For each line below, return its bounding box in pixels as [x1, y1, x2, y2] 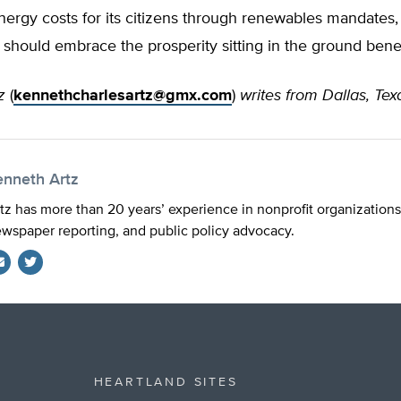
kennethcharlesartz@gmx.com [13, 88, 232, 104]
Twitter [18, 278, 61, 293]
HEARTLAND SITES [93, 376, 238, 388]
